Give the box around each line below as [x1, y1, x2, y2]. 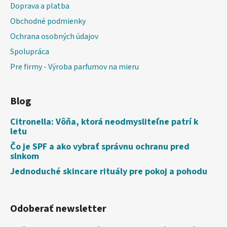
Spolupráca [10, 46, 49, 58]
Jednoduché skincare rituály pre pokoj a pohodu [10, 165, 207, 178]
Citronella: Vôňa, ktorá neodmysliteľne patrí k [10, 116, 199, 129]
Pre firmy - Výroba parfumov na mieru [10, 61, 139, 73]
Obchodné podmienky [10, 16, 86, 27]
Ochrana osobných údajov [10, 31, 98, 43]
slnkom [10, 150, 39, 163]
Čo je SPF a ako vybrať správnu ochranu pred [10, 140, 190, 154]
